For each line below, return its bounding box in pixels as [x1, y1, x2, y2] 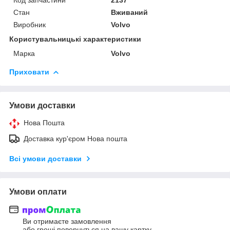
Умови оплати [9, 187, 67, 196]
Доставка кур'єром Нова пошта [24, 134, 127, 143]
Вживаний [111, 8, 148, 16]
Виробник [13, 20, 46, 29]
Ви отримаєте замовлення [23, 217, 111, 226]
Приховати [9, 67, 49, 76]
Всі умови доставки [9, 154, 82, 163]
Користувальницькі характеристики [9, 34, 141, 43]
